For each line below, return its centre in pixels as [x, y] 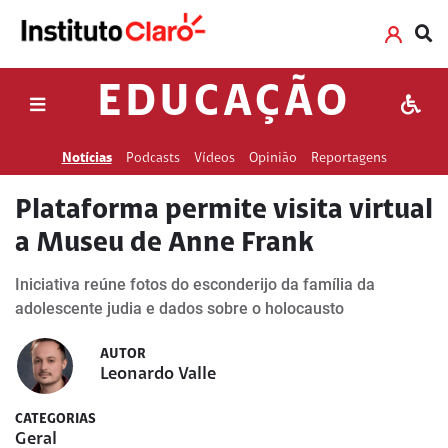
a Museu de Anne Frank [164, 244]
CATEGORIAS [55, 420]
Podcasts [152, 158]
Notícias [86, 158]
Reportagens [348, 158]
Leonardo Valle [158, 375]
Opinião [272, 158]
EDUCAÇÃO [224, 104]
